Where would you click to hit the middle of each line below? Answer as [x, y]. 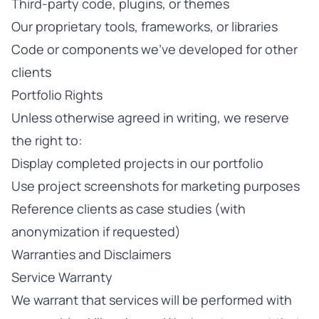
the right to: [47, 140]
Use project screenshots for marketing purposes [156, 186]
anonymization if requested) [96, 231]
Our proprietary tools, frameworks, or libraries [145, 26]
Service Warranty [62, 277]
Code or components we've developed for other [155, 49]
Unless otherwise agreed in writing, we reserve [150, 117]
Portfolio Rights [57, 95]
